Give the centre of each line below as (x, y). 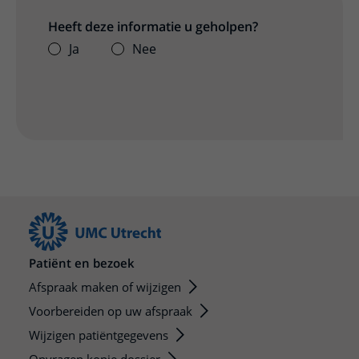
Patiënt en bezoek (82, 263)
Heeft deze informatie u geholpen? (153, 27)
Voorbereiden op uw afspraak (111, 311)
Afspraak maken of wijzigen (105, 287)
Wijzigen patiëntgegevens (99, 335)
